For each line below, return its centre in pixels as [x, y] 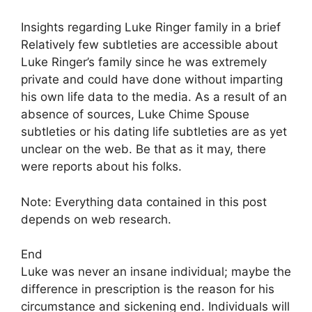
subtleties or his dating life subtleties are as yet [154, 132]
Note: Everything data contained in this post [144, 202]
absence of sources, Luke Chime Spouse [135, 115]
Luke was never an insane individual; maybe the [156, 272]
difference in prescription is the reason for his [148, 289]
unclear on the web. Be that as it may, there [143, 149]
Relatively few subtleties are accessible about [149, 45]
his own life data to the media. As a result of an [154, 97]
